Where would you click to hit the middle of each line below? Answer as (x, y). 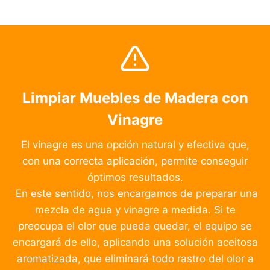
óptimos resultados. (135, 177)
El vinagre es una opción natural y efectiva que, (135, 145)
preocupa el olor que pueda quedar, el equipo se (135, 226)
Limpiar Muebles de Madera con (135, 98)
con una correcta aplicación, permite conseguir (135, 161)
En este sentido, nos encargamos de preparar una (135, 194)
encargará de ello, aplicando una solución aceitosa (135, 243)
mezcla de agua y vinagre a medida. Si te (135, 210)
